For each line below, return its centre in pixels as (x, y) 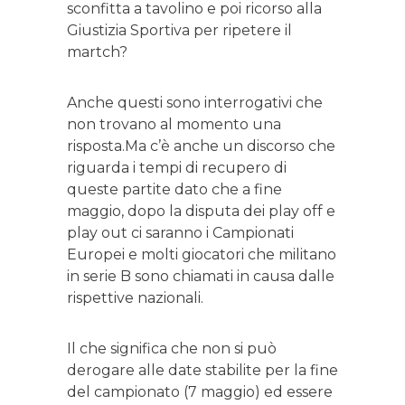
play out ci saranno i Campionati (180, 233)
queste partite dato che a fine (174, 190)
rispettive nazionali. (135, 298)
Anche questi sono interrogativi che (195, 103)
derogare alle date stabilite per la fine (202, 371)
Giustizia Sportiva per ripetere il (179, 31)
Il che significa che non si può (172, 349)
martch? (97, 52)
